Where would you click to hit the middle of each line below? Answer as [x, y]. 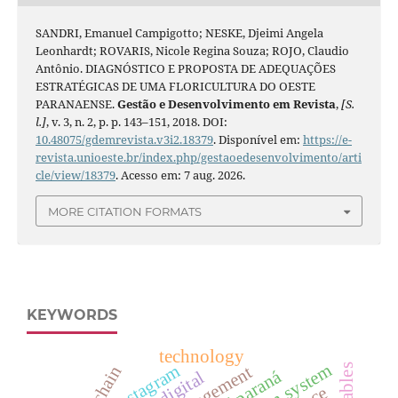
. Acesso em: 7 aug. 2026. [180, 175]
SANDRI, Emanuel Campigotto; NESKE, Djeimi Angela [179, 33]
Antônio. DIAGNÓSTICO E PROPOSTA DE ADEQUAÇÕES [185, 69]
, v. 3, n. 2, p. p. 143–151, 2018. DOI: [136, 122]
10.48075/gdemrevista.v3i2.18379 [124, 140]
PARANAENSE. [76, 104]
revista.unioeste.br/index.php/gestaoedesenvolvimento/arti [198, 158]
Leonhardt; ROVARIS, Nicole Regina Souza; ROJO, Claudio [192, 51]
